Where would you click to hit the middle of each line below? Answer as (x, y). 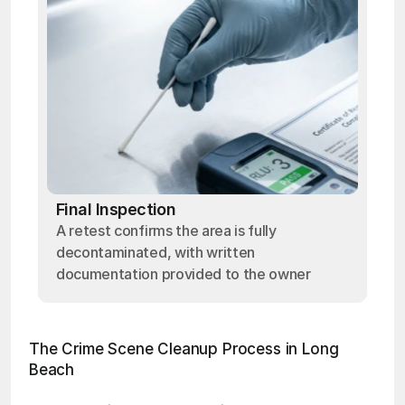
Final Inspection (116, 209)
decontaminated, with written (156, 252)
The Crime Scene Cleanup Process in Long (184, 349)
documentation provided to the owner (184, 274)
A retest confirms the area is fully (166, 231)
